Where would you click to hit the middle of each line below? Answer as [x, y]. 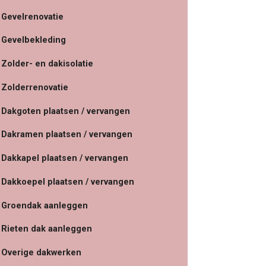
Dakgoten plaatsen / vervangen [66, 111]
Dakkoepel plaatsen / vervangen [68, 182]
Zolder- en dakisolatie [47, 64]
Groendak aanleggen [45, 205]
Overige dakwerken [41, 253]
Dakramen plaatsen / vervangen [67, 135]
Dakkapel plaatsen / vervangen [65, 159]
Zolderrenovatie [35, 87]
